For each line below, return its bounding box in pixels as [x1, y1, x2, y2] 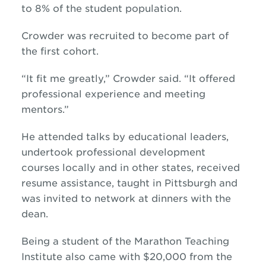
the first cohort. [21, 46, 99, 57]
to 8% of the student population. [21, 3, 182, 14]
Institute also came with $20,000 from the [21, 251, 232, 262]
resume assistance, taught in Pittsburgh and [21, 178, 237, 189]
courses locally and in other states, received [21, 162, 240, 173]
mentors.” [21, 104, 69, 115]
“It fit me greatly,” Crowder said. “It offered [21, 73, 235, 84]
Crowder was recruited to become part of [21, 30, 229, 42]
